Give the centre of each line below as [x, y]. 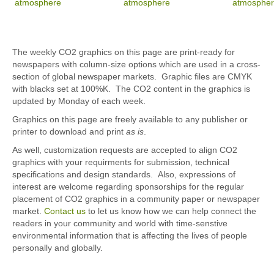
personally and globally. [60, 248]
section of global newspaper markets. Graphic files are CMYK [132, 77]
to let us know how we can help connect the [171, 211]
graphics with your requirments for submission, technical [121, 162]
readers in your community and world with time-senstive [120, 224]
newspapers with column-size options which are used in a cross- [136, 65]
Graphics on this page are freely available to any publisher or [130, 120]
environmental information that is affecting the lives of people [130, 236]
